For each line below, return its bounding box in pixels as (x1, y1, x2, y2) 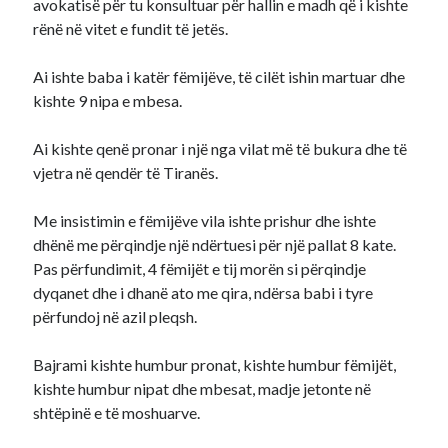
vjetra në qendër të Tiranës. (33, 163, 219, 182)
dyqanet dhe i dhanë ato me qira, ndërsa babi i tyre (33, 283, 374, 302)
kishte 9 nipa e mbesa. (33, 91, 183, 110)
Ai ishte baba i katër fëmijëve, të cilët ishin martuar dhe (33, 67, 406, 86)
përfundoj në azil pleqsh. (33, 307, 198, 326)
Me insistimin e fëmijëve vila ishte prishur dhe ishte (33, 211, 377, 230)
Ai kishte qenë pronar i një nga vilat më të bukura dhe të (33, 139, 408, 158)
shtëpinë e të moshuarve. (33, 403, 201, 422)
